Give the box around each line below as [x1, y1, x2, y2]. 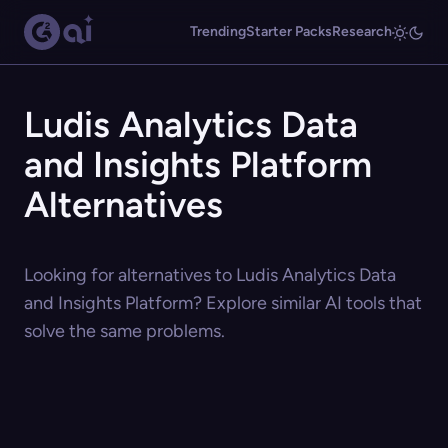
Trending [190, 23, 246, 40]
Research [332, 23, 392, 40]
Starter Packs [246, 23, 332, 40]
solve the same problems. [24, 320, 225, 342]
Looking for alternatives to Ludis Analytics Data [24, 264, 396, 286]
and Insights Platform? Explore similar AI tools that [24, 292, 422, 314]
